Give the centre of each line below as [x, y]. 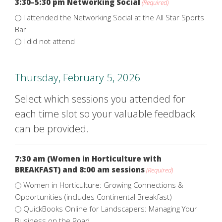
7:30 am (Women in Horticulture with [88, 158]
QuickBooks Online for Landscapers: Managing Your [110, 208]
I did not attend [49, 41]
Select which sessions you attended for [100, 99]
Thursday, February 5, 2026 [78, 77]
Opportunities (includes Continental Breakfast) [93, 196]
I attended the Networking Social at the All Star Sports [114, 17]
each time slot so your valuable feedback [105, 113]
